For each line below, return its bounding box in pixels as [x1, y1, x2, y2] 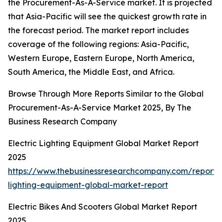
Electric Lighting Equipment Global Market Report [8, 138, 199, 149]
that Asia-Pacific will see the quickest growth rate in [8, 11, 207, 22]
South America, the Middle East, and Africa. [8, 67, 174, 77]
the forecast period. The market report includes [8, 25, 189, 36]
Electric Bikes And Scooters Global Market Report [8, 202, 197, 212]
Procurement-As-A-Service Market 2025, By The [8, 103, 191, 113]
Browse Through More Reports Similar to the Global [8, 89, 204, 99]
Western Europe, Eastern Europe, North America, [8, 53, 194, 63]
